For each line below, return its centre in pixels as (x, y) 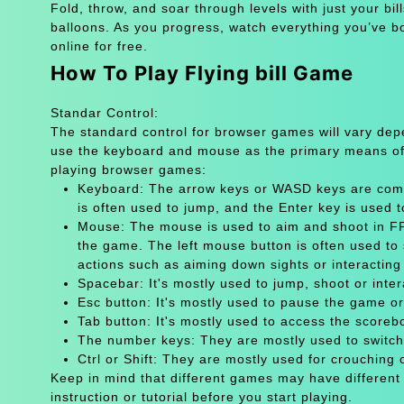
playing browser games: (128, 169)
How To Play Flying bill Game (202, 73)
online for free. (99, 46)
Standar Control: (104, 112)
